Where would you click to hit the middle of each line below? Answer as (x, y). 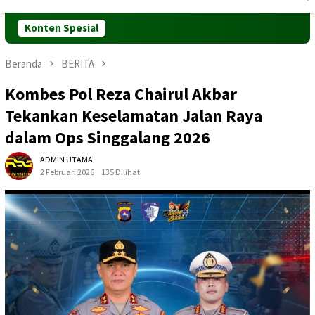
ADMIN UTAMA (66, 159)
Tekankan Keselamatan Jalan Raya (134, 115)
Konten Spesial (62, 28)
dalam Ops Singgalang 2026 (108, 137)
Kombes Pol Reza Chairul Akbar (121, 94)
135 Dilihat (121, 172)
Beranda (24, 64)
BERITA (78, 64)
